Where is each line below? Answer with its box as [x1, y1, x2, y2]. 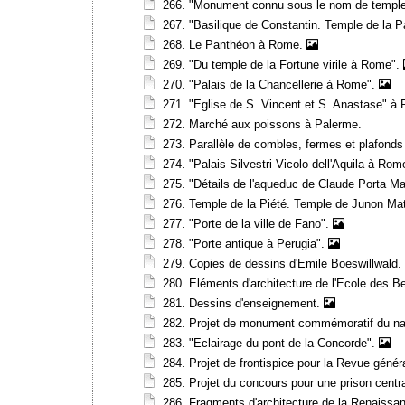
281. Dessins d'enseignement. [163, 297, 324, 310]
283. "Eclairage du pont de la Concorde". [163, 336, 379, 350]
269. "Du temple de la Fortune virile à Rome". [163, 58, 403, 71]
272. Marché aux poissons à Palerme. [163, 118, 362, 131]
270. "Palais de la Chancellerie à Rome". [163, 78, 379, 91]
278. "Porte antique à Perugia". [163, 237, 328, 250]
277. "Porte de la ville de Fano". [163, 217, 333, 231]
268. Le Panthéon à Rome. [163, 38, 306, 52]
